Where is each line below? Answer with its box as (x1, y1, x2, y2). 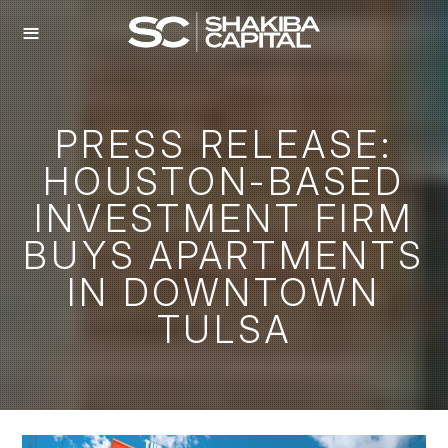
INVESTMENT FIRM (34, 196, 414, 241)
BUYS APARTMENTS (23, 233, 425, 278)
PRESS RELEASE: (55, 122, 393, 167)
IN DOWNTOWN (67, 270, 381, 315)
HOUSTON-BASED (42, 159, 405, 204)
